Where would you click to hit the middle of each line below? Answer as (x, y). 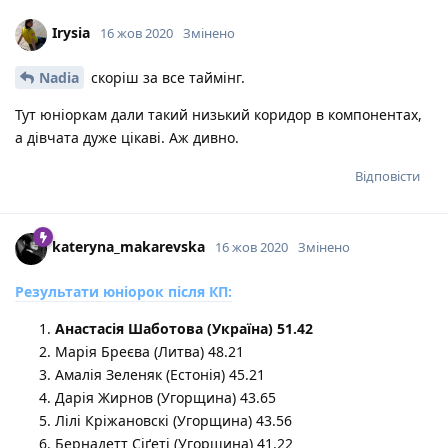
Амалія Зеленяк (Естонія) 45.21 (160, 374)
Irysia (71, 33)
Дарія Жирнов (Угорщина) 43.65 (165, 397)
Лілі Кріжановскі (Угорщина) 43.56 (173, 420)
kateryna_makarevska (128, 247)
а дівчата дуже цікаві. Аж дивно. (127, 137)
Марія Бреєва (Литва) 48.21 (149, 351)
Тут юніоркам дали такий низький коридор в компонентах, (218, 114)
